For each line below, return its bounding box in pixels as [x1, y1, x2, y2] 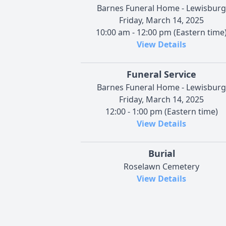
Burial [148, 147, 175, 159]
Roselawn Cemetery [124, 160, 199, 172]
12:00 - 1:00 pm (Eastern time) [105, 105, 218, 117]
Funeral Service [127, 68, 196, 80]
